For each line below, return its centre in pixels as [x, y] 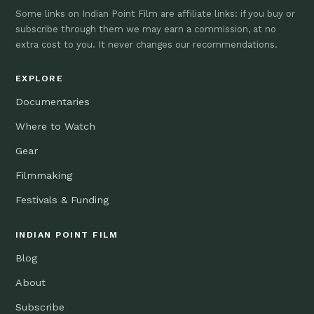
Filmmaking [44, 175]
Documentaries [53, 101]
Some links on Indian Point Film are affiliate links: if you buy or [155, 13]
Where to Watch [55, 126]
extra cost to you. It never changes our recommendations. [146, 44]
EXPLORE [40, 78]
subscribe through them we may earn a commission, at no [146, 29]
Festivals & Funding [62, 199]
